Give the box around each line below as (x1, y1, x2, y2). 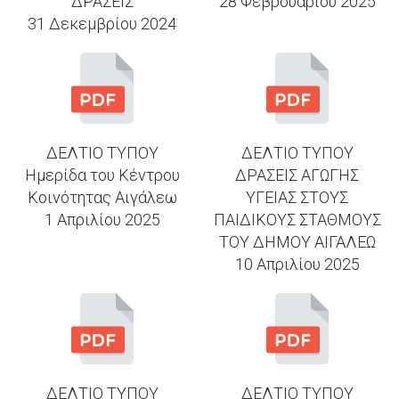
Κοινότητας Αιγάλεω (27, 187, 177, 207)
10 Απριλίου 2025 (234, 254, 360, 273)
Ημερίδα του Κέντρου (24, 165, 180, 184)
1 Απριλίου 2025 (44, 209, 160, 229)
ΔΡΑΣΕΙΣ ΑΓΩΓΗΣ (235, 165, 359, 184)
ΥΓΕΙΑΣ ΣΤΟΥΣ (246, 187, 348, 207)
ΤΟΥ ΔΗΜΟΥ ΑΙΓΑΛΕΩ (218, 232, 376, 251)
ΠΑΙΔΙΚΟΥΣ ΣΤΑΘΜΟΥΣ (213, 209, 381, 229)
